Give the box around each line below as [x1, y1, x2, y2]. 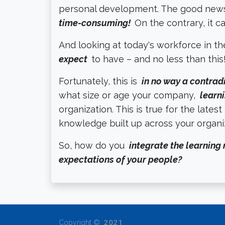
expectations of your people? [59, 154, 182, 165]
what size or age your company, [59, 89, 198, 100]
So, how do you [59, 140, 127, 151]
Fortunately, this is [59, 75, 140, 86]
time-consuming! [59, 17, 131, 28]
